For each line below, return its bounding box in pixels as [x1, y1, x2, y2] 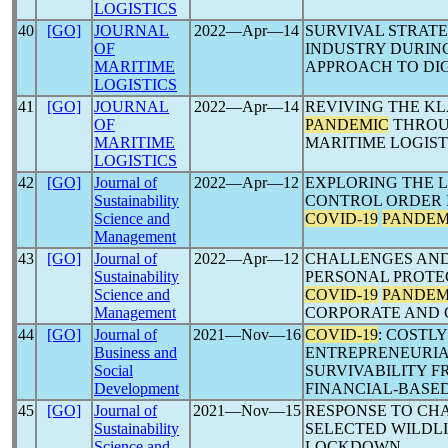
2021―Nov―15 [192, 402, 301, 419]
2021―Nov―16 [192, 326, 301, 343]
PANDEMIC [305, 116, 389, 133]
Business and [94, 344, 177, 361]
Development [94, 380, 179, 397]
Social [94, 362, 133, 379]
